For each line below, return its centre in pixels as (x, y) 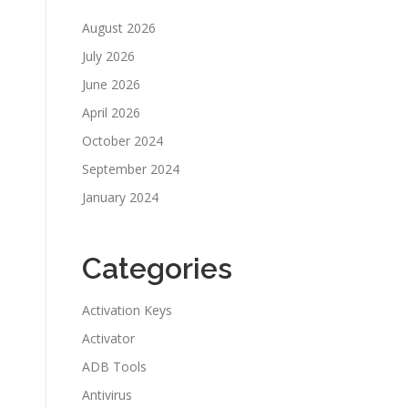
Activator (108, 338)
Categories (157, 268)
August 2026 (119, 28)
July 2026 (108, 56)
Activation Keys (127, 310)
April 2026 (111, 112)
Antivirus (107, 395)
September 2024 (131, 169)
